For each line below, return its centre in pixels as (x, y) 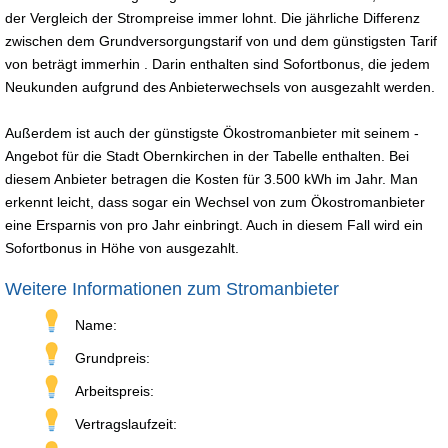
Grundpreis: (112, 357)
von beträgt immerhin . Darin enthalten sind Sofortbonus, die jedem (217, 63)
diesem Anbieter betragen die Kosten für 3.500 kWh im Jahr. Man (211, 178)
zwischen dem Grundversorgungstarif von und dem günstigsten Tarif (221, 40)
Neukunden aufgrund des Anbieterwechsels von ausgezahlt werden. (220, 86)
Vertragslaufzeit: (126, 423)
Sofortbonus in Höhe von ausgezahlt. (122, 247)
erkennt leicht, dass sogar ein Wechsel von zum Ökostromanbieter (215, 201)
